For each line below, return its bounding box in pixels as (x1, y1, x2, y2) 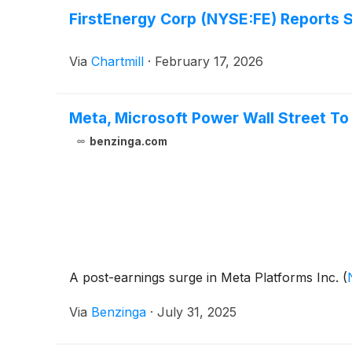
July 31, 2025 (157, 304, 236, 321)
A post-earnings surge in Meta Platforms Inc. (69, 269, 343, 286)
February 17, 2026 (155, 53, 263, 70)
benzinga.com (89, 135, 167, 148)
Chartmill (91, 53, 144, 70)
